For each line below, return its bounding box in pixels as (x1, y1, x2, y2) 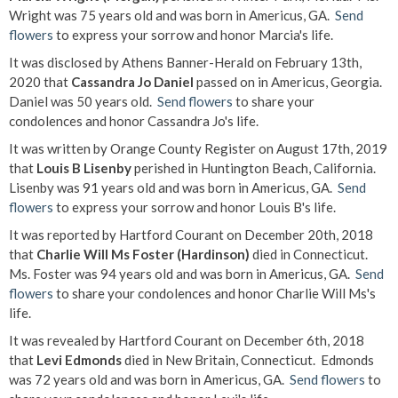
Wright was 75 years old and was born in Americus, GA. (9, 7, 335, 23)
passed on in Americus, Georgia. (194, 74, 385, 90)
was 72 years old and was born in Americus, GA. (9, 371, 290, 387)
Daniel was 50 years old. (9, 93, 157, 109)
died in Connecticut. (250, 246, 370, 262)
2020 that (9, 74, 71, 90)
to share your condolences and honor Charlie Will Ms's (53, 285, 376, 301)
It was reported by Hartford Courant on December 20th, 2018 (9, 227, 373, 243)
